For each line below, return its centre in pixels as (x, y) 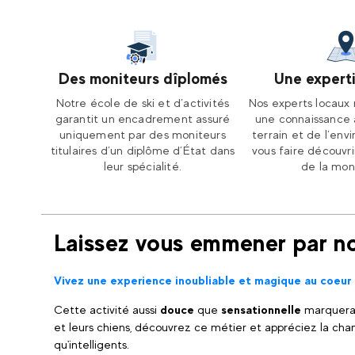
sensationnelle (261, 309)
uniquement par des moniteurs (143, 134)
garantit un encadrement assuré (143, 118)
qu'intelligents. (92, 344)
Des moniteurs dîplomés (143, 78)
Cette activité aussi (107, 309)
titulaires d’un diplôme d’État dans (143, 150)
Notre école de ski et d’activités (143, 103)
